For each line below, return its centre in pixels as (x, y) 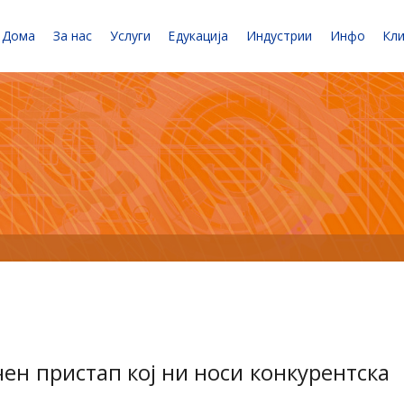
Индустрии (279, 36)
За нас (72, 36)
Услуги (130, 36)
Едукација (198, 36)
